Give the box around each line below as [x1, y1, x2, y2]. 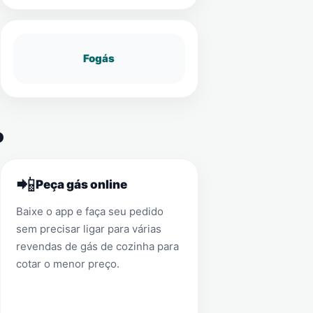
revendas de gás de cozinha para [15, 240, 179, 253]
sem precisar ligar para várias [15, 222, 161, 235]
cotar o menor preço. [15, 257, 119, 270]
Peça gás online [35, 177, 127, 191]
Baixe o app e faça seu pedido [15, 205, 163, 218]
